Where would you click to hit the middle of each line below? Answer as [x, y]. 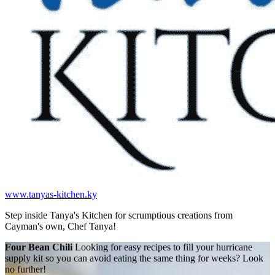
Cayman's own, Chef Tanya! [60, 226]
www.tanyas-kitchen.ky [51, 194]
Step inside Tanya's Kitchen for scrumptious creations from [119, 215]
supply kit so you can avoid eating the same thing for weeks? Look [134, 258]
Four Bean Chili [39, 247]
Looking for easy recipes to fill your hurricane [164, 247]
